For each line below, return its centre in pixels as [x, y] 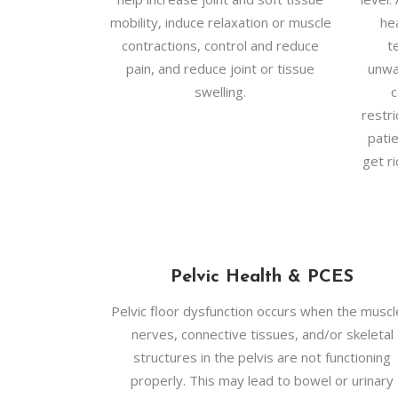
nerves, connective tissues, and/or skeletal [262, 334]
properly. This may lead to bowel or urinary [263, 380]
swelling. [221, 92]
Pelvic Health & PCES [263, 277]
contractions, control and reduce [221, 45]
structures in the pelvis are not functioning [263, 357]
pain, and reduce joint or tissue [221, 68]
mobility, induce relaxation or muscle [220, 22]
